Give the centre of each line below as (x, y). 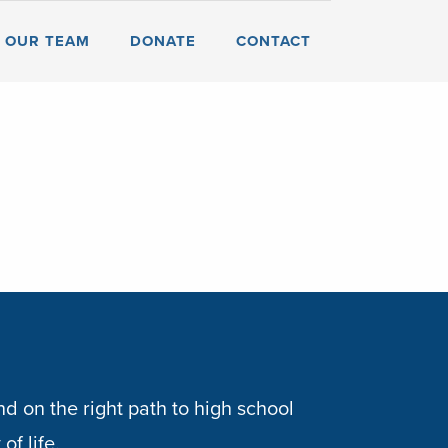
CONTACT (273, 41)
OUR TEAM (47, 41)
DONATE (163, 41)
